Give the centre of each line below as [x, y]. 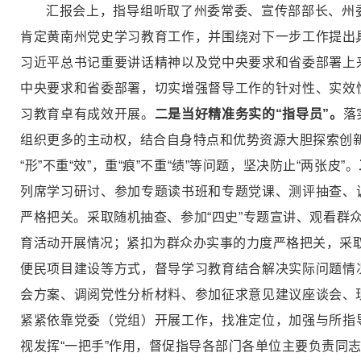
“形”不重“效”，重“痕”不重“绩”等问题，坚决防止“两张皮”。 [190, 166]
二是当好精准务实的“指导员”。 [249, 114]
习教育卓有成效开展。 [87, 114]
